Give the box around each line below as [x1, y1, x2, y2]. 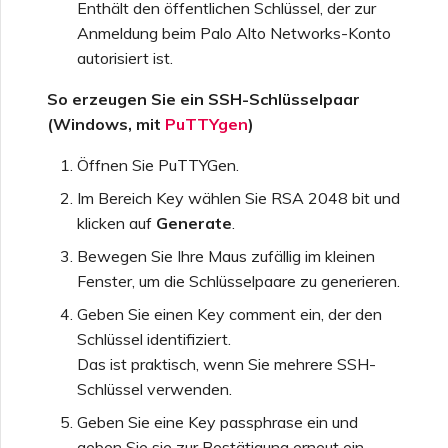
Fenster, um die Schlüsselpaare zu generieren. [77, 271, 400, 292]
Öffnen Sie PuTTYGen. [77, 155, 239, 176]
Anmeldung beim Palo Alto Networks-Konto [77, 23, 391, 44]
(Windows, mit [47, 114, 165, 135]
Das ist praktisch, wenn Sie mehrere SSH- [77, 354, 376, 375]
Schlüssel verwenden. [77, 379, 232, 400]
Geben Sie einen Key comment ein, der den [77, 304, 382, 325]
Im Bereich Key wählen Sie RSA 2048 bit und [77, 188, 400, 209]
